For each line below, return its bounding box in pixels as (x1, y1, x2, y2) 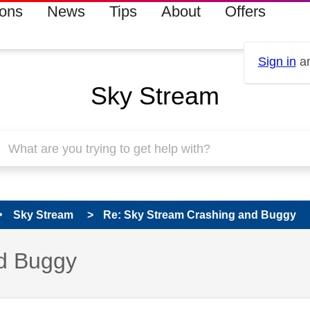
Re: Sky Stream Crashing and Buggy (103, 209, 296, 221)
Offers (224, 3, 266, 20)
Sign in (257, 55, 296, 69)
